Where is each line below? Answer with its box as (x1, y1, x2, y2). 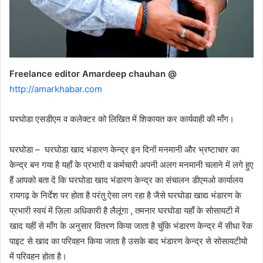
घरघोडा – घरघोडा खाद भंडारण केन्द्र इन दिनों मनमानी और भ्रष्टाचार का (9, 143, 239, 155)
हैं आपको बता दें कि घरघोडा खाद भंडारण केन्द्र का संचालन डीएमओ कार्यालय (9, 174, 243, 186)
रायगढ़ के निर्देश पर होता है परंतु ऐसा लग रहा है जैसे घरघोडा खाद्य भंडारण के (9, 189, 241, 201)
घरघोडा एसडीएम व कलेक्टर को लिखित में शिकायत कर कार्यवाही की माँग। (9, 113, 234, 124)
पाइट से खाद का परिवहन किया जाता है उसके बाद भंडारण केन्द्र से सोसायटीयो (9, 235, 247, 247)
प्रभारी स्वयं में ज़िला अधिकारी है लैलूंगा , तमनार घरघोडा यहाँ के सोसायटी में (9, 204, 240, 216)
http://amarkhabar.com (9, 83, 102, 95)
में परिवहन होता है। (9, 250, 67, 262)
